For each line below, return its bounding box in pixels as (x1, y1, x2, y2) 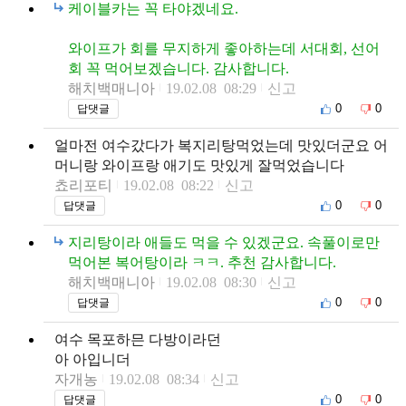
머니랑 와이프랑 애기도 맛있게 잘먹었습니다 (54, 157, 344, 173)
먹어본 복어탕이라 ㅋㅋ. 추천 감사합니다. (68, 254, 336, 270)
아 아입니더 (54, 351, 130, 367)
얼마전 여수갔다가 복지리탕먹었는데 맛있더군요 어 (54, 137, 388, 153)
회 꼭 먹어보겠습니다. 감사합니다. (68, 60, 289, 76)
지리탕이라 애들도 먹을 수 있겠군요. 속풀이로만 (68, 234, 380, 250)
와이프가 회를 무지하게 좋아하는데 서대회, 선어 (68, 40, 380, 56)
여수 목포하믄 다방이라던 (54, 331, 221, 347)
